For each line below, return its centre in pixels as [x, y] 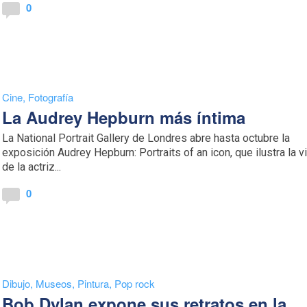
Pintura [94, 283]
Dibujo [16, 283]
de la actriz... [32, 167]
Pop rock [135, 283]
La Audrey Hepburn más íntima [124, 118]
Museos [54, 283]
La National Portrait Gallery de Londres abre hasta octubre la [146, 138]
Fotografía [51, 97]
